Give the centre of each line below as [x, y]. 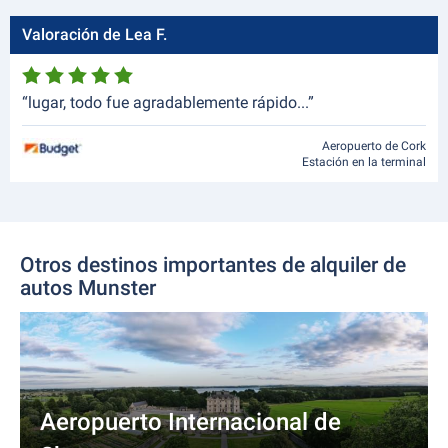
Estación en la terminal [364, 162]
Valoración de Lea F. [94, 34]
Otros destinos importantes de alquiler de [213, 265]
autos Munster [88, 288]
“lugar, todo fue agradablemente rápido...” [168, 102]
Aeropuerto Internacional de [190, 422]
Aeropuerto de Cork [374, 146]
